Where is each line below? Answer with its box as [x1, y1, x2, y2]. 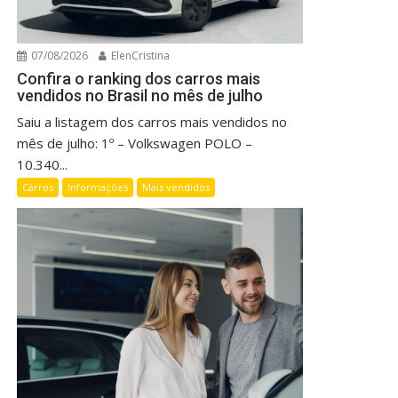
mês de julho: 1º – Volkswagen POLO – [17, 133, 253, 152]
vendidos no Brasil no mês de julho [17, 85, 264, 105]
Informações [68, 179, 129, 194]
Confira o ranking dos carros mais [17, 68, 261, 88]
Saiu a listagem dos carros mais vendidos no [17, 112, 288, 131]
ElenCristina [108, 47, 171, 63]
